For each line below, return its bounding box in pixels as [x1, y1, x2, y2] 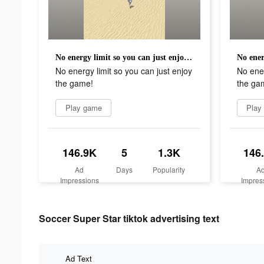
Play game [65, 101, 102, 113]
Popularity [153, 164, 186, 174]
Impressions [60, 174, 99, 185]
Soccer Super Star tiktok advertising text [39, 211, 219, 225]
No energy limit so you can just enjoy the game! [184, 52, 192, 62]
